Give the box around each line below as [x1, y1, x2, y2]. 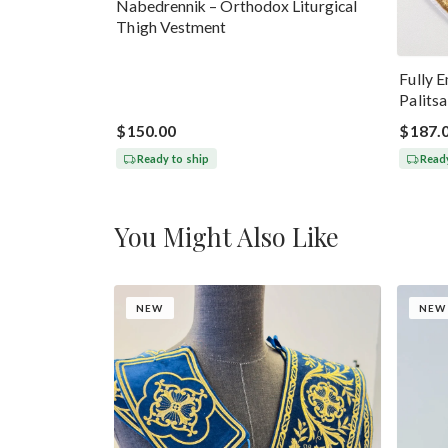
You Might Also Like [114, 219, 339, 254]
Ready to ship [136, 151, 210, 165]
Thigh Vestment [116, 17, 227, 36]
